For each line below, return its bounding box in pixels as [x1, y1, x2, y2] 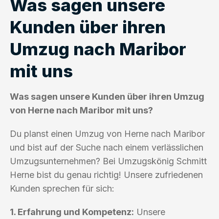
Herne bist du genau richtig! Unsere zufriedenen [10, 169, 203, 180]
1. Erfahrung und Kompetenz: [10, 206, 134, 217]
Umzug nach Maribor [10, 38, 186, 59]
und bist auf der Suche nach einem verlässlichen [10, 142, 203, 153]
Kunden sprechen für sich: [10, 183, 114, 194]
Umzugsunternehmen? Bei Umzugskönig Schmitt [10, 155, 207, 166]
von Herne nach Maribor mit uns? [10, 105, 153, 115]
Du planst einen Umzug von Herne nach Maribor [10, 128, 205, 139]
